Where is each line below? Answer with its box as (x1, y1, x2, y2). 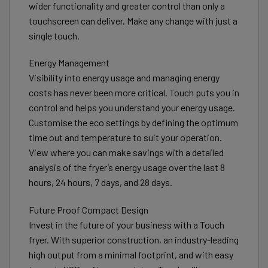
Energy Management (29, 57, 109, 69)
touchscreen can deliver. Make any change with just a (29, 14, 237, 26)
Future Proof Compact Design (29, 204, 148, 216)
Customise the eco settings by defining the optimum (29, 117, 238, 129)
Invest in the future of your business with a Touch (29, 219, 224, 231)
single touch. (29, 29, 80, 41)
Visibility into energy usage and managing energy (29, 72, 220, 84)
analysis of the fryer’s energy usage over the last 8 (29, 162, 225, 173)
